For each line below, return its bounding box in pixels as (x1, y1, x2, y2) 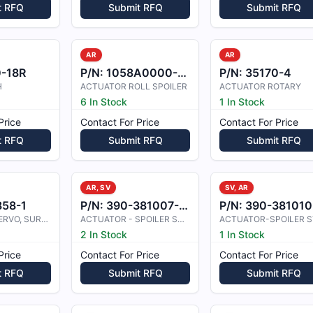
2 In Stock (80, 228, 128, 240)
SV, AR (224, 183, 249, 191)
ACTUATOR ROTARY (219, 81, 301, 92)
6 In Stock (80, 96, 128, 108)
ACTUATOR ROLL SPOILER (80, 81, 188, 92)
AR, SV (86, 183, 110, 191)
